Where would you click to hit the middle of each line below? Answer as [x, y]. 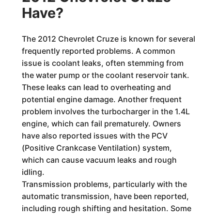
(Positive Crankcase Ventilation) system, [97, 148]
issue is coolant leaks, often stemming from [102, 63]
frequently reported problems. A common [98, 51]
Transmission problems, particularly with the [104, 184]
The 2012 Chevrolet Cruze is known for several [108, 39]
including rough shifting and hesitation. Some [106, 209]
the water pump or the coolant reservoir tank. [105, 75]
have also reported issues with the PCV [94, 136]
